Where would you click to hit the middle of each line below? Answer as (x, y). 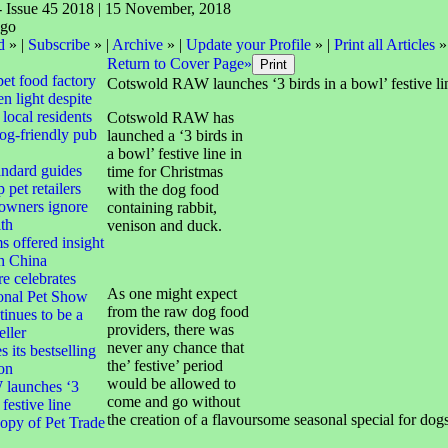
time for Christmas (164, 171)
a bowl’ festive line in (174, 153)
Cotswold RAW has (170, 117)
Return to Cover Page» (179, 63)
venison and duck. (164, 225)
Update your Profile (248, 44)
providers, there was (170, 329)
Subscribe (58, 44)
